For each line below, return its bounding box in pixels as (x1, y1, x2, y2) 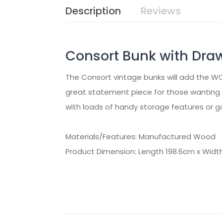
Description (65, 4, 121, 18)
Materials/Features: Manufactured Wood (65, 131, 216, 142)
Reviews (141, 4, 181, 18)
